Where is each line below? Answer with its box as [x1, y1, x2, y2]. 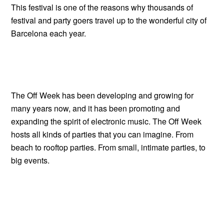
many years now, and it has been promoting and [11, 102, 180, 114]
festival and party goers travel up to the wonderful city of [11, 14, 207, 26]
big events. [11, 154, 50, 166]
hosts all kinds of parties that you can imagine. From [11, 128, 194, 140]
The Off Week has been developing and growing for [11, 89, 194, 101]
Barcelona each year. [11, 27, 86, 39]
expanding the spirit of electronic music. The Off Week [11, 115, 202, 127]
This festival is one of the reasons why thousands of [11, 1, 193, 13]
